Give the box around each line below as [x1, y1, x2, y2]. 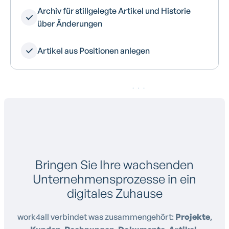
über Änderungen [37, 18, 102, 29]
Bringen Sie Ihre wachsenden [35, 157, 194, 173]
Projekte [175, 212, 210, 222]
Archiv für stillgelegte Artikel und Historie [37, 6, 191, 16]
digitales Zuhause [66, 186, 163, 201]
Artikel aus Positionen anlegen [37, 45, 150, 56]
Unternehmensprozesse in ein [33, 171, 196, 187]
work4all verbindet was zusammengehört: [17, 212, 175, 222]
